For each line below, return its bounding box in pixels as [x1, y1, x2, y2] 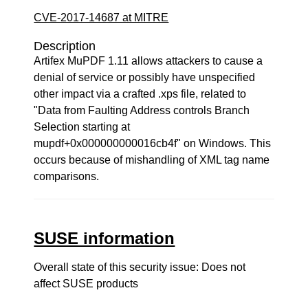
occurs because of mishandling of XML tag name [34, 154, 270, 166]
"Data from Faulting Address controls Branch [34, 104, 250, 116]
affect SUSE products [34, 278, 139, 289]
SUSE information [34, 229, 175, 247]
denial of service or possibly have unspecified [34, 71, 256, 83]
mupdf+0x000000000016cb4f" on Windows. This [34, 137, 272, 149]
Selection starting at [34, 121, 131, 133]
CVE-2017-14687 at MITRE [34, 12, 169, 23]
